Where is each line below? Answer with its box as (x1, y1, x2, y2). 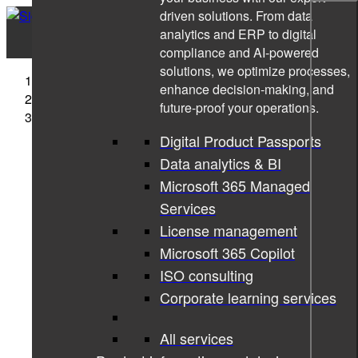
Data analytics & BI (160, 153, 281, 173)
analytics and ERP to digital (160, 25, 316, 43)
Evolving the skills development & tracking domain (46, 108, 330, 126)
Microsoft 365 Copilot (160, 242, 295, 263)
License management (160, 220, 297, 241)
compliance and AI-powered (160, 43, 319, 62)
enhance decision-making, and (160, 80, 334, 98)
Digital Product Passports (160, 130, 321, 151)
